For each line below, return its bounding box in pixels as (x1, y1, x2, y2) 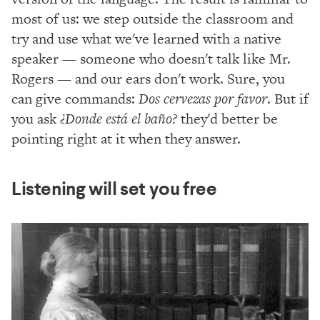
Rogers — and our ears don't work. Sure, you (11, 69, 285, 89)
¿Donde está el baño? (60, 109, 177, 129)
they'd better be (177, 109, 278, 129)
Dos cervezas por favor (139, 89, 267, 109)
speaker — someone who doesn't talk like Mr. (11, 49, 291, 69)
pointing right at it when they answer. (11, 129, 241, 149)
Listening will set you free (11, 176, 217, 201)
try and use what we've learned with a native (11, 29, 281, 49)
